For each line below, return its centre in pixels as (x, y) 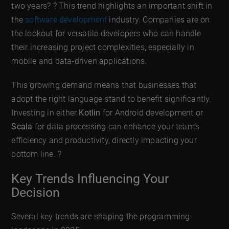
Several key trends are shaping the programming (101, 216)
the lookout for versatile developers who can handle (106, 34)
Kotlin (90, 113)
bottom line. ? (37, 154)
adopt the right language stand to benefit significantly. (111, 99)
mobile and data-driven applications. (79, 61)
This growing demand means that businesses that (104, 85)
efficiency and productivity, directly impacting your (104, 141)
